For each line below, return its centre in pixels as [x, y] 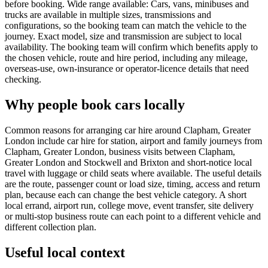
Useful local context [65, 252]
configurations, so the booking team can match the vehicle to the [126, 25]
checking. [23, 79]
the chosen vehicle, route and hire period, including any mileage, [126, 57]
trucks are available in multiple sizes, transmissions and [108, 14]
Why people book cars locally [95, 104]
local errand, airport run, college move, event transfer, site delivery [129, 205]
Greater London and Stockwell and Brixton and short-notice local [128, 162]
